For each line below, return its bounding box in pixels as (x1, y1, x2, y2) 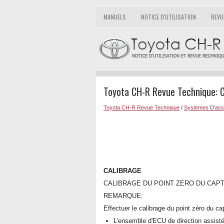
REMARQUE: (103, 192, 143, 199)
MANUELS (103, 12, 126, 21)
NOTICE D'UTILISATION (141, 12, 196, 21)
